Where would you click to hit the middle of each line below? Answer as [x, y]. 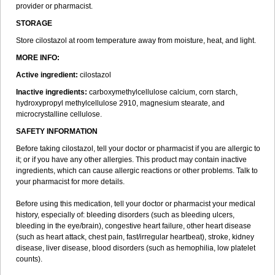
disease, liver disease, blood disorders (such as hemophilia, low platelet [136, 248]
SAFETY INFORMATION [57, 131]
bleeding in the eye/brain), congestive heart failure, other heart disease [134, 226]
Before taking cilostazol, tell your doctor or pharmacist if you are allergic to [138, 149]
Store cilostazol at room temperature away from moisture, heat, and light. [136, 41]
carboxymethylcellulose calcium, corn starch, [162, 92]
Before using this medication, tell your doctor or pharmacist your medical [136, 204]
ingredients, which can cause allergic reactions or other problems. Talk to [137, 171]
